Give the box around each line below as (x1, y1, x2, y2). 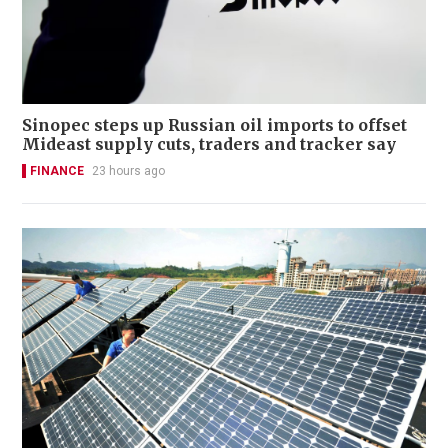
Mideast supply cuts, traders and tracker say (22, 133, 396, 154)
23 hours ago (92, 163, 165, 178)
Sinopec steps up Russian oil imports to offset (22, 114, 407, 135)
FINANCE (30, 163, 84, 178)
